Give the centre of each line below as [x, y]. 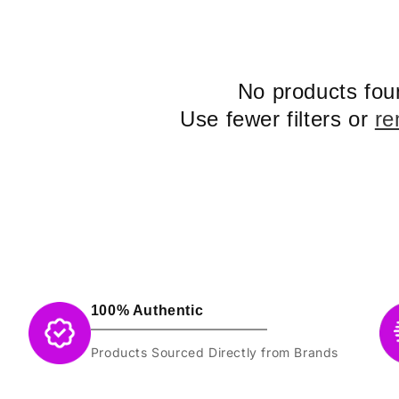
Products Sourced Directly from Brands [214, 352]
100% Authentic [147, 310]
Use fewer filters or [277, 118]
